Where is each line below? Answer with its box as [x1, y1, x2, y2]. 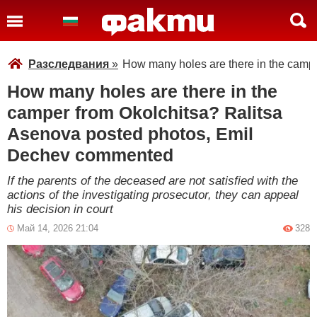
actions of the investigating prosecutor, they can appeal [7, 188, 299, 202]
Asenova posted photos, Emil [7, 124, 253, 144]
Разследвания [28, 58, 109, 70]
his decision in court [7, 202, 113, 216]
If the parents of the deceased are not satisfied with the [7, 174, 298, 188]
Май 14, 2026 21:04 [17, 223, 98, 234]
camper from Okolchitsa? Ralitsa [7, 103, 282, 122]
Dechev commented [7, 145, 173, 165]
